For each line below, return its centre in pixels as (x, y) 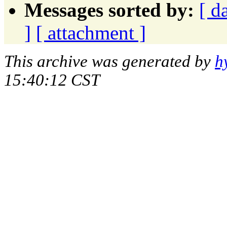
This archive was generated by (109, 61)
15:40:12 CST (52, 80)
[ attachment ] (91, 32)
